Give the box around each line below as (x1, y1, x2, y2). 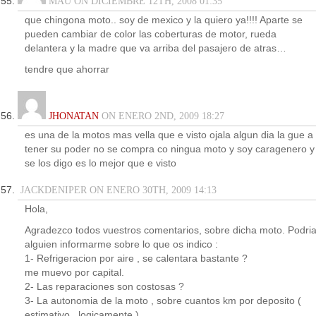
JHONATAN (49, 111, 99, 121)
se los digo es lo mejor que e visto (25, 158, 176, 169)
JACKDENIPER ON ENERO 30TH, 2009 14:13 (18, 185, 217, 195)
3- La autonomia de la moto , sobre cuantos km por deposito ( (25, 296, 301, 306)
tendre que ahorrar (25, 64, 109, 75)
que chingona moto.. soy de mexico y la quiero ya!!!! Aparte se (25, 15, 303, 25)
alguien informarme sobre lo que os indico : (25, 239, 218, 250)
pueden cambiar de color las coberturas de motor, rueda (25, 29, 276, 39)
